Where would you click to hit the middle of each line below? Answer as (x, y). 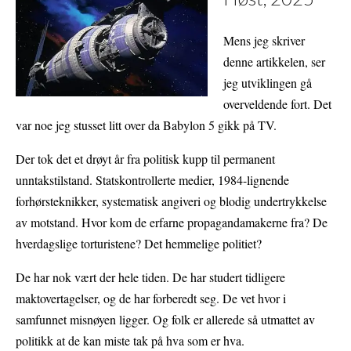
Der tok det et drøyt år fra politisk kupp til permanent (145, 159)
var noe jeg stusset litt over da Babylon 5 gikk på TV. (146, 125)
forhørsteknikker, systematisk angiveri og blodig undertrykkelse (171, 201)
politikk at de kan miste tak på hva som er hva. (130, 341)
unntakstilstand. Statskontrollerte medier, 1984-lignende (152, 180)
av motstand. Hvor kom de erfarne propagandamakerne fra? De (172, 223)
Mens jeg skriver (264, 41)
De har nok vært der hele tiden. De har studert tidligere (150, 277)
